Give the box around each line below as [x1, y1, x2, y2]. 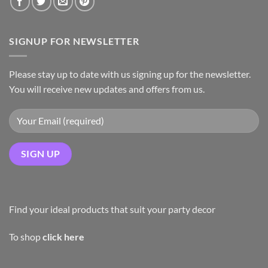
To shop [9, 231, 42, 243]
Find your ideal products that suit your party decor [9, 203, 215, 215]
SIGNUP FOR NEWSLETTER [9, 35, 139, 47]
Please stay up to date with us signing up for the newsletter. [9, 68, 251, 80]
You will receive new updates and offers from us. [9, 83, 205, 95]
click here [42, 231, 84, 243]
